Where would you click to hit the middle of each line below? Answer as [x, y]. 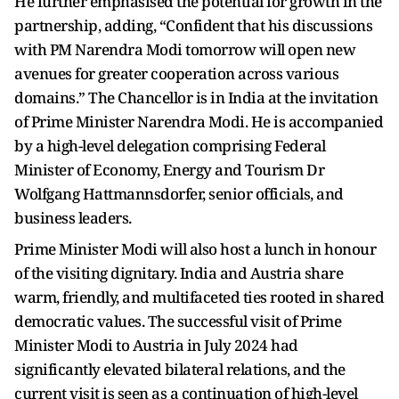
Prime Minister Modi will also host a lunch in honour [195, 249]
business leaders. [73, 218]
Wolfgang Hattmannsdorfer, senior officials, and [179, 194]
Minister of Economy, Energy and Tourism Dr [169, 170]
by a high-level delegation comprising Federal [170, 146]
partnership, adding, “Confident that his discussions [193, 26]
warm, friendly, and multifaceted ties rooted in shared [199, 297]
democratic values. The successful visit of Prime [178, 322]
